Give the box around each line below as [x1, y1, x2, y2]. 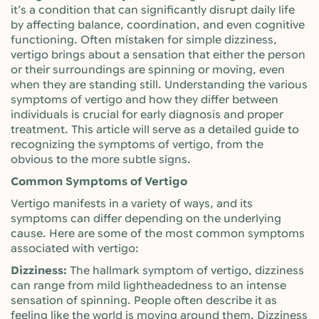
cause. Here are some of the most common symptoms [11, 227, 305, 240]
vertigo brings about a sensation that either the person [11, 48, 305, 61]
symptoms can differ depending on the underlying [11, 212, 281, 225]
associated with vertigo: [11, 242, 139, 255]
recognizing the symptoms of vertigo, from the [11, 138, 263, 151]
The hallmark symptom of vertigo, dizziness [70, 264, 304, 277]
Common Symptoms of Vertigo [11, 175, 187, 188]
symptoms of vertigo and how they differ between [11, 93, 278, 106]
